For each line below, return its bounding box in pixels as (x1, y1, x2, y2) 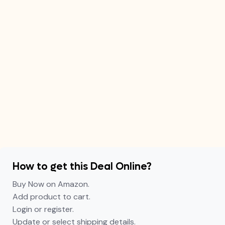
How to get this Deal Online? (13, 160, 152, 173)
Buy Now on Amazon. (13, 179, 89, 189)
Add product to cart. (13, 191, 90, 202)
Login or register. (13, 204, 74, 214)
